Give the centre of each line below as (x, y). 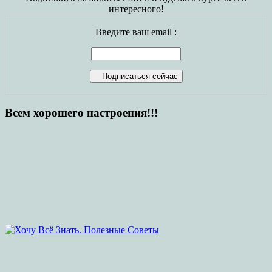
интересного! (136, 9)
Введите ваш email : (136, 32)
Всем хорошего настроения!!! (81, 112)
